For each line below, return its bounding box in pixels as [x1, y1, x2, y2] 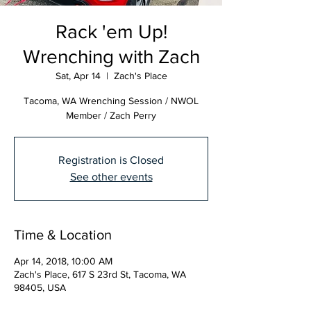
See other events [69, 170, 153, 183]
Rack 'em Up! [55, 20, 167, 42]
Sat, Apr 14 [55, 69, 101, 81]
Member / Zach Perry [66, 109, 156, 121]
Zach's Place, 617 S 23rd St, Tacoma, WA [14, 268, 186, 280]
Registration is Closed [58, 153, 164, 166]
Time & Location [14, 226, 112, 242]
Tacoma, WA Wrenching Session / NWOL [24, 94, 199, 106]
